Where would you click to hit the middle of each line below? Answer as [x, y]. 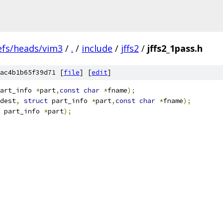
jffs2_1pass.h [175, 48]
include [97, 48]
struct [36, 101]
